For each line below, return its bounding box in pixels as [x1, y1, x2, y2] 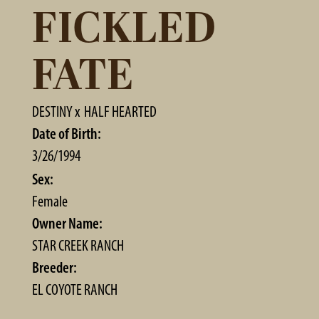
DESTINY [32, 102, 73, 121]
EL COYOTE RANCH [32, 280, 117, 299]
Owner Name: [32, 214, 103, 233]
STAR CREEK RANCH [32, 236, 124, 255]
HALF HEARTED [84, 102, 157, 121]
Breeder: [32, 258, 77, 277]
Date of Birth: [32, 124, 101, 143]
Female [32, 192, 68, 211]
